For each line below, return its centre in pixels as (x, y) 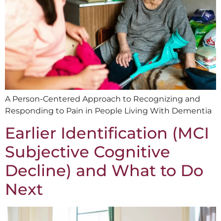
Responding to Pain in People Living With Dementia (108, 111)
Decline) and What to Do (104, 171)
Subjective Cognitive (88, 152)
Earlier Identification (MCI (107, 133)
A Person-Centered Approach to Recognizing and (103, 99)
